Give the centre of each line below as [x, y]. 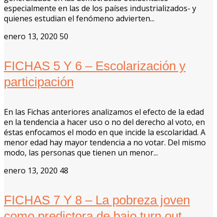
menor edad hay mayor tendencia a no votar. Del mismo [105, 142]
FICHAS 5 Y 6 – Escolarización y [95, 66]
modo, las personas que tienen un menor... [81, 152]
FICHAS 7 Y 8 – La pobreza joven [97, 200]
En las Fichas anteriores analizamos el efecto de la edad [104, 112]
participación [39, 82]
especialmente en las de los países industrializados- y [100, 8]
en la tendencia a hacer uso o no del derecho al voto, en [104, 122]
